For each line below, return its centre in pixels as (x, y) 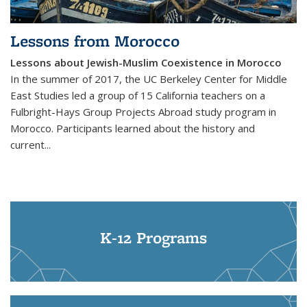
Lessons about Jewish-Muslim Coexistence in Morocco (146, 63)
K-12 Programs (153, 238)
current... (30, 145)
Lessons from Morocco (95, 41)
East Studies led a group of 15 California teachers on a (138, 96)
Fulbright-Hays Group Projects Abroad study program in (143, 112)
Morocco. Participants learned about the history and (133, 128)
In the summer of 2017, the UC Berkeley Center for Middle (149, 79)
